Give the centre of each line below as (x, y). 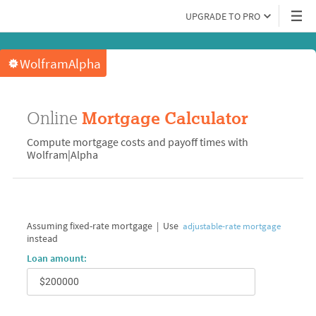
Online (52, 117)
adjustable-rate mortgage (231, 226)
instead (42, 238)
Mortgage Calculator (163, 118)
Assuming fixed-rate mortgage (89, 226)
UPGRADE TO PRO (223, 16)
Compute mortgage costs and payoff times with (137, 142)
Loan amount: (56, 258)
